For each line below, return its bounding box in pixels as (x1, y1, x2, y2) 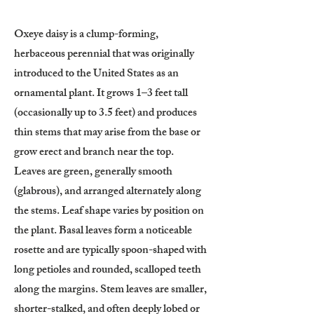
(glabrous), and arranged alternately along (14, 182, 201, 203)
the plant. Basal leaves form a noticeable (14, 221, 192, 242)
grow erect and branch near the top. (14, 143, 174, 163)
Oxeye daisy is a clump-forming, (14, 25, 158, 46)
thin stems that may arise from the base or (14, 123, 200, 144)
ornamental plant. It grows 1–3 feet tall (14, 84, 188, 104)
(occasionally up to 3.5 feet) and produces (14, 104, 197, 124)
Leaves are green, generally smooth (14, 163, 172, 183)
